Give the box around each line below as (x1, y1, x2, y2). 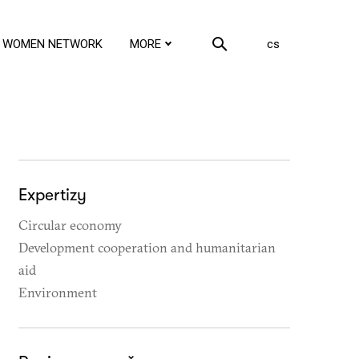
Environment (18, 284, 97, 301)
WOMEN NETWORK (2, 36, 103, 51)
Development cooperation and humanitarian (18, 239, 276, 256)
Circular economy (18, 216, 122, 233)
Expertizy (18, 185, 87, 204)
